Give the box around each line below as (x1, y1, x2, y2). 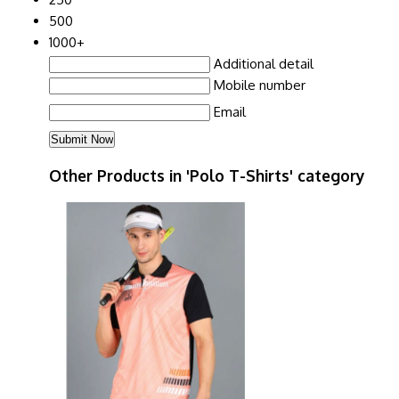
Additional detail (214, 54, 313, 72)
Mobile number (214, 76, 305, 94)
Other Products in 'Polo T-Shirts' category (49, 166, 365, 186)
